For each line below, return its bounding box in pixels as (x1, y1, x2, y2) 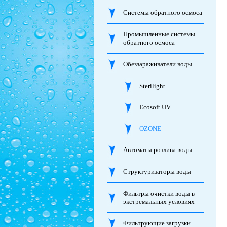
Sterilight (139, 82, 165, 90)
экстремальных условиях (123, 198, 195, 205)
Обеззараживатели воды (123, 60, 192, 68)
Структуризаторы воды (123, 168, 191, 175)
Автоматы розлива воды (123, 146, 192, 154)
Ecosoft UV (139, 103, 171, 111)
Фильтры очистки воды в (123, 190, 195, 197)
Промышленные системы (123, 30, 195, 38)
